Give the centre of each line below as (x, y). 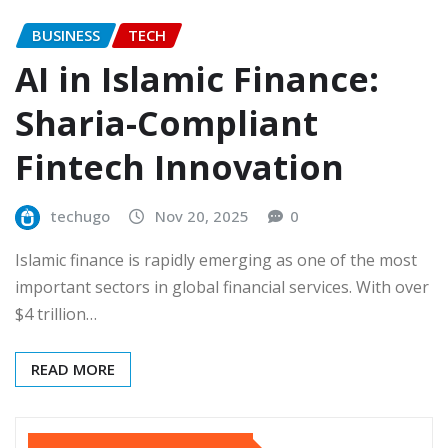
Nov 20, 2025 (202, 216)
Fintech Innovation (179, 167)
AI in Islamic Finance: (197, 79)
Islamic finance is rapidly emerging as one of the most (216, 259)
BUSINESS (66, 34)
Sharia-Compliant (166, 123)
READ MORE (73, 368)
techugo (80, 216)
